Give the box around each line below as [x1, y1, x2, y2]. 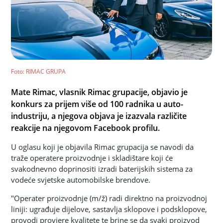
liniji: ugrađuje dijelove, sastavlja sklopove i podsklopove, [11, 204, 208, 214]
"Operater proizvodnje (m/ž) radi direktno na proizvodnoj [11, 193, 208, 203]
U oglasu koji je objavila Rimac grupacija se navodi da [11, 142, 194, 152]
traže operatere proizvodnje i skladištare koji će [11, 153, 173, 163]
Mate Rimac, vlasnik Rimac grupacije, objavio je [11, 87, 188, 98]
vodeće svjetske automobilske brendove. [11, 175, 151, 185]
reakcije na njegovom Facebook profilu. [11, 122, 160, 133]
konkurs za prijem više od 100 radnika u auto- [11, 99, 184, 110]
